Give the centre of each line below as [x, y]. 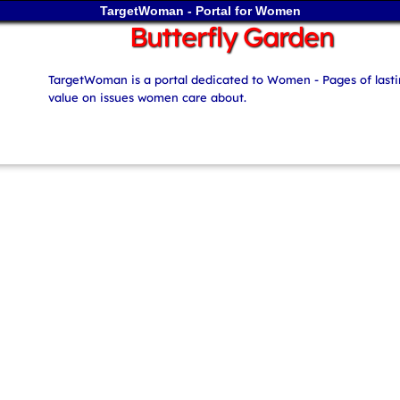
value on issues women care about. [147, 97]
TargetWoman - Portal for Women [200, 11]
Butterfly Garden [232, 37]
